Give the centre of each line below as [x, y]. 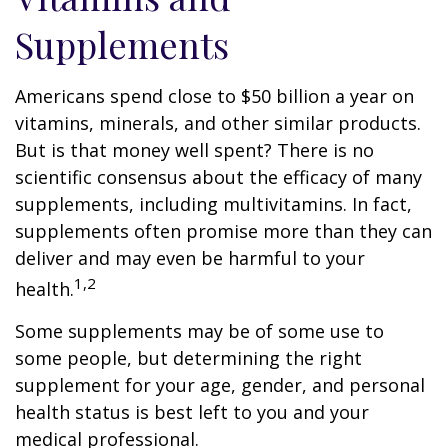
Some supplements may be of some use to [199, 331]
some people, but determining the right [188, 358]
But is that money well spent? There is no [194, 150]
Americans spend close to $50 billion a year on [214, 96]
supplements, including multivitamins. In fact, [213, 204]
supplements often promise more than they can [223, 231]
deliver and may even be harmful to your [190, 258]
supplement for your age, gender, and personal [220, 385]
